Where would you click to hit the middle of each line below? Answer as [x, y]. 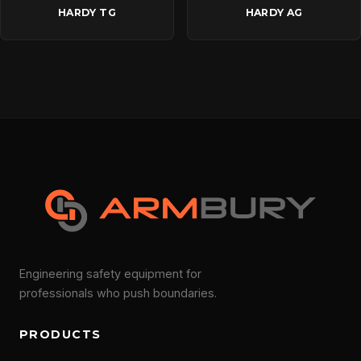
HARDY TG [87, 12]
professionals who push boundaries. [118, 293]
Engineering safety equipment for [110, 273]
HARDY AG [274, 12]
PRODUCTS [60, 334]
